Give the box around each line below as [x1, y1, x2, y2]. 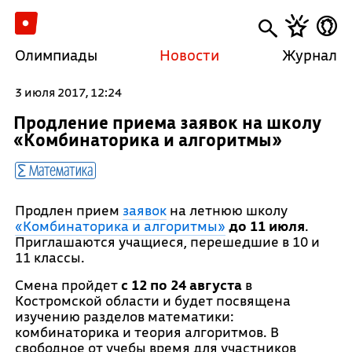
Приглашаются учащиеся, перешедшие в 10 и [14, 233, 320, 251]
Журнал [282, 46, 338, 64]
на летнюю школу [166, 201, 288, 219]
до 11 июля [228, 217, 305, 235]
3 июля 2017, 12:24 [14, 84, 122, 100]
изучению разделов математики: [14, 307, 234, 325]
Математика [25, 160, 93, 179]
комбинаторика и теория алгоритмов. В [14, 323, 279, 341]
